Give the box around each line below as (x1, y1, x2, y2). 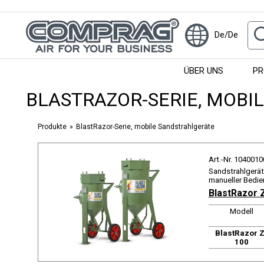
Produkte (37, 123, 67, 131)
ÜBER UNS (184, 65, 223, 76)
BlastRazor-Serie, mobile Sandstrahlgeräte (75, 123, 214, 131)
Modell (229, 207, 253, 216)
